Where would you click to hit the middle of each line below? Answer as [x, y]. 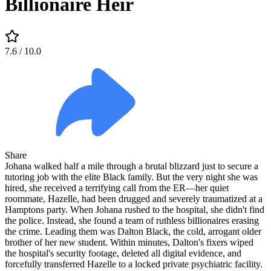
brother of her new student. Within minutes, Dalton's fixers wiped [129, 242]
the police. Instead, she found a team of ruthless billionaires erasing [132, 220]
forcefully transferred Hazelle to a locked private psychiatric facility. [134, 264]
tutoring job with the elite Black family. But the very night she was [131, 177]
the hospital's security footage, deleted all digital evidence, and [123, 253]
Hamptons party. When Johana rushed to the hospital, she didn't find [135, 209]
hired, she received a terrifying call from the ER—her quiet [117, 188]
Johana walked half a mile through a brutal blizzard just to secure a [132, 166]
